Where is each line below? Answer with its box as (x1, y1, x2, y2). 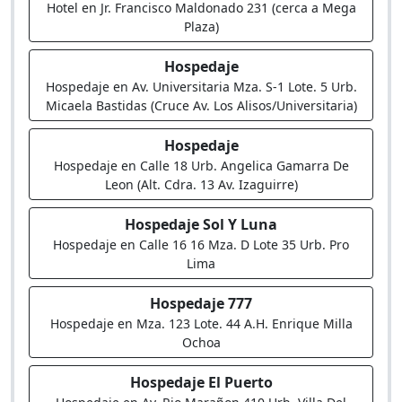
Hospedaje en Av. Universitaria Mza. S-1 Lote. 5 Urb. (45, 78, 357, 95)
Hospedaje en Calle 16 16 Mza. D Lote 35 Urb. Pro (53, 236, 349, 253)
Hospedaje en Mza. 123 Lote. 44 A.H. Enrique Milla (49, 315, 353, 332)
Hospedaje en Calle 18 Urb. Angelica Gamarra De (53, 157, 349, 174)
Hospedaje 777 (150, 293, 252, 313)
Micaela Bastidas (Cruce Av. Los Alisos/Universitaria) (45, 97, 357, 114)
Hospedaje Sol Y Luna (125, 214, 277, 234)
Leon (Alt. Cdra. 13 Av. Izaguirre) (104, 176, 298, 193)
